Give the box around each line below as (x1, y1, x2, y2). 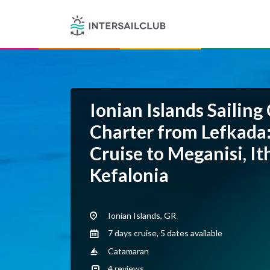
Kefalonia (90, 164, 169, 186)
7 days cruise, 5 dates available (106, 228, 222, 239)
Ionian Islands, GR (106, 210, 176, 221)
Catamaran (106, 245, 149, 256)
